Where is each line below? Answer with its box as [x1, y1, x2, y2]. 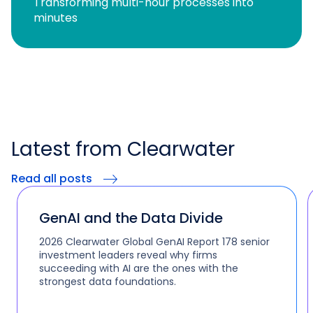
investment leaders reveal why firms [39, 247, 217, 262]
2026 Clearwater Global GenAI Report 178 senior [39, 234, 222, 249]
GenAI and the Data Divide [39, 208, 226, 228]
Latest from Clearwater [11, 136, 235, 163]
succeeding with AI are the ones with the [39, 261, 238, 275]
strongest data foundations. [39, 274, 176, 289]
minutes [34, 10, 78, 27]
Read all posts [11, 170, 92, 187]
